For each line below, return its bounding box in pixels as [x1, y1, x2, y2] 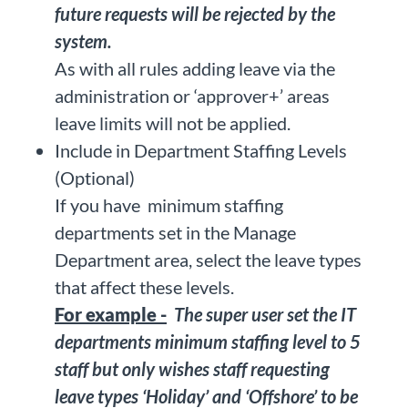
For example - [55, 303, 167, 326]
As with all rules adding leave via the [55, 57, 335, 80]
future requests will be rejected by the [55, 3, 335, 25]
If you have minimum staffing [55, 194, 283, 217]
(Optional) [55, 167, 135, 189]
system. [55, 30, 112, 53]
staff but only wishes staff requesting [55, 358, 330, 381]
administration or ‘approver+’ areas [55, 85, 330, 107]
